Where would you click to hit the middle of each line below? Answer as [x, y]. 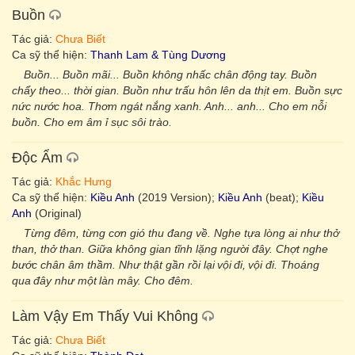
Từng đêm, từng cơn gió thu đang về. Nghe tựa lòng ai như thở [181, 233]
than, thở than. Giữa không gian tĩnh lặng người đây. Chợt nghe [170, 249]
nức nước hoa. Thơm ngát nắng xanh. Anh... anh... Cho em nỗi [169, 106]
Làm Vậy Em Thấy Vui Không [105, 316]
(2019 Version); [176, 197]
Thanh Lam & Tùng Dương [158, 55]
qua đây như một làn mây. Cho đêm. [103, 281]
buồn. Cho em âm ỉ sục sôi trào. [92, 122]
